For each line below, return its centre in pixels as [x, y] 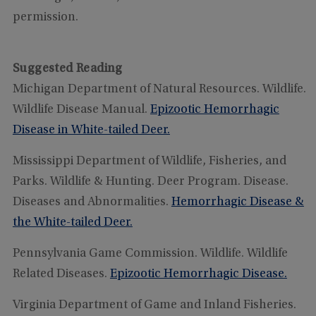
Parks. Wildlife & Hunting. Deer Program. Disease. [150, 182]
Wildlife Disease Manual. [81, 110]
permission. [45, 17]
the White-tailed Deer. [72, 223]
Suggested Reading [67, 69]
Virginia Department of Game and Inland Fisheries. [154, 305]
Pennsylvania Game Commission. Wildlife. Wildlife [150, 254]
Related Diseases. [61, 274]
